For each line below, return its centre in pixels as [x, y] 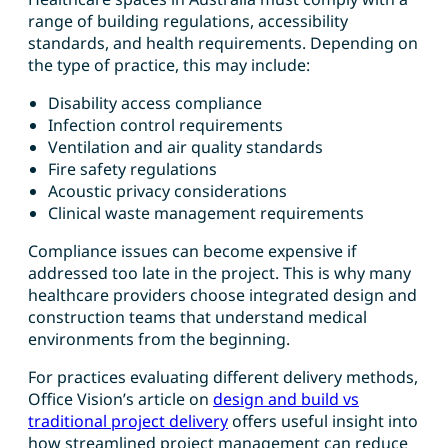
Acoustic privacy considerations [167, 191]
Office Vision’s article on [120, 399]
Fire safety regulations [132, 169]
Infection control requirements [165, 125]
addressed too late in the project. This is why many [219, 273]
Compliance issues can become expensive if [192, 251]
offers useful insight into [323, 421]
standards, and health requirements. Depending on [223, 43]
